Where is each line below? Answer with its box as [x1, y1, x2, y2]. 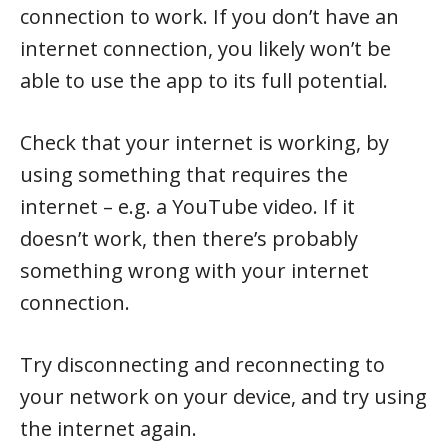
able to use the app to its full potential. [20, 66, 388, 94]
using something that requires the [20, 160, 348, 188]
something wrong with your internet [20, 256, 369, 284]
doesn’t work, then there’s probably [20, 224, 358, 252]
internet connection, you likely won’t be [20, 34, 391, 62]
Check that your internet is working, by [20, 128, 389, 156]
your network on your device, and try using [20, 382, 427, 410]
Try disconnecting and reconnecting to [20, 350, 385, 378]
